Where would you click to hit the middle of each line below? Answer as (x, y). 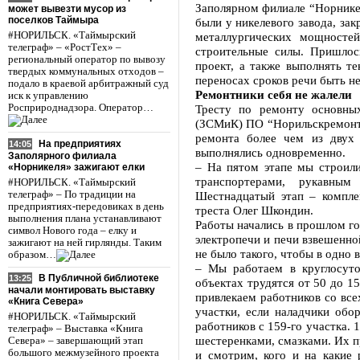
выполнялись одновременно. (270, 152)
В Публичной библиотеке (99, 278)
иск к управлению (48, 95)
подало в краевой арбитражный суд (88, 83)
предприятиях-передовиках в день (86, 206)
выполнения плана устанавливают (85, 218)
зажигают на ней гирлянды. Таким (85, 242)
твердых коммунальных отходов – (86, 71)
